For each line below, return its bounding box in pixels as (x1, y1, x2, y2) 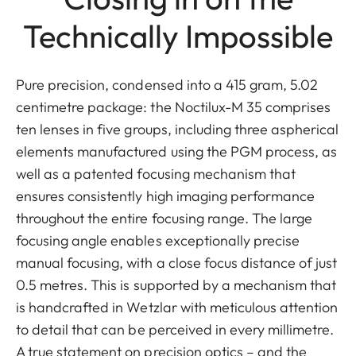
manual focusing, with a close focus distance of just (16, 253, 338, 272)
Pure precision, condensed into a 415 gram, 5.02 (16, 75, 319, 94)
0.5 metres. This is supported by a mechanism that (16, 275, 337, 294)
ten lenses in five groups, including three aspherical (16, 119, 339, 138)
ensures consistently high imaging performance (16, 186, 315, 205)
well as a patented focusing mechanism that (16, 164, 296, 183)
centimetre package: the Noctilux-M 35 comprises (16, 97, 331, 116)
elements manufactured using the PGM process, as (16, 141, 338, 161)
